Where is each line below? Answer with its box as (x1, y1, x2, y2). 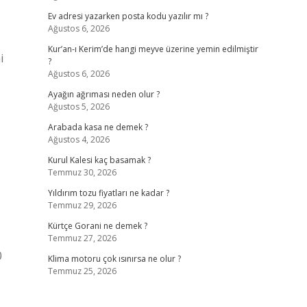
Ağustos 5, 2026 (47, 101, 110, 112)
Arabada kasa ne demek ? (47, 121, 148, 133)
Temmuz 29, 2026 (47, 199, 116, 211)
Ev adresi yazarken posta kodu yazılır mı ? (47, 10, 208, 22)
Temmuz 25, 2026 (47, 265, 116, 277)
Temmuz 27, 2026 (47, 232, 116, 244)
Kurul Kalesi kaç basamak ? (47, 154, 151, 166)
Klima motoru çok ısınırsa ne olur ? (47, 253, 181, 265)
